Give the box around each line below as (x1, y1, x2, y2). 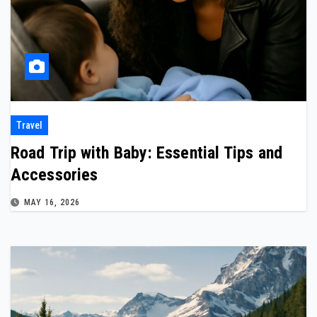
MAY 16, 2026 (24, 197, 80, 207)
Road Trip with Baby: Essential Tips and (11, 143, 282, 163)
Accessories (11, 165, 98, 185)
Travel (16, 120, 42, 131)
